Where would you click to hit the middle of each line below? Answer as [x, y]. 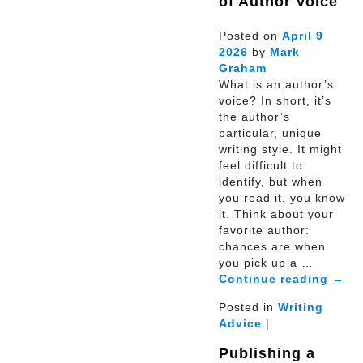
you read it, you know [282, 198]
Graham [243, 68]
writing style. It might [280, 149]
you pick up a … [266, 263]
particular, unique [270, 133]
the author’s [254, 117]
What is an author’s [276, 85]
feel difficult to [261, 166]
